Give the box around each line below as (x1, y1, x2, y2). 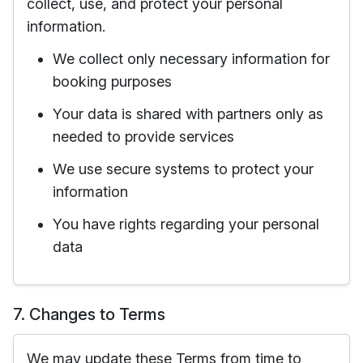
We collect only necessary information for (53, 50, 330, 67)
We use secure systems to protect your (53, 160, 314, 177)
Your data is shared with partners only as (53, 105, 323, 122)
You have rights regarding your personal (53, 216, 319, 233)
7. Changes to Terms (13, 305, 165, 324)
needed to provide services (53, 128, 234, 145)
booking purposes (53, 73, 172, 90)
